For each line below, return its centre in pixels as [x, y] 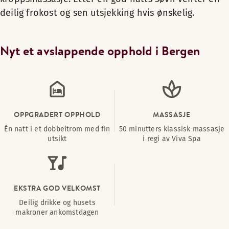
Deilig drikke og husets [57, 203]
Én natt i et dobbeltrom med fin [57, 129]
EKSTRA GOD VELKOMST [57, 188]
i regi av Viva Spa [172, 139]
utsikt [57, 139]
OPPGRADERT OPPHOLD [57, 114]
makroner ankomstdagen [57, 212]
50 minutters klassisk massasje [172, 129]
